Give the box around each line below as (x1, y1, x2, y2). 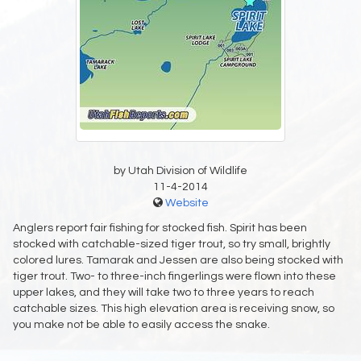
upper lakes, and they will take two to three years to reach (13, 287, 314, 299)
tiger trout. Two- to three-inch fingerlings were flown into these (13, 271, 336, 283)
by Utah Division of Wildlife (114, 165, 247, 177)
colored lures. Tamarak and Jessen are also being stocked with (13, 255, 343, 267)
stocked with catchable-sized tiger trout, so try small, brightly (13, 239, 330, 251)
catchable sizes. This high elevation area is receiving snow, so (13, 303, 334, 315)
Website (164, 197, 209, 210)
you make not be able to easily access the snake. (13, 319, 270, 331)
